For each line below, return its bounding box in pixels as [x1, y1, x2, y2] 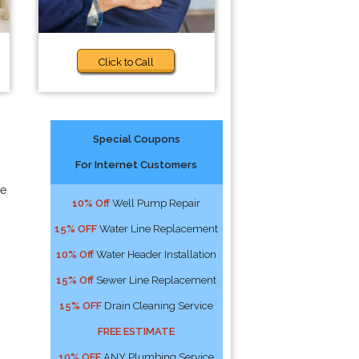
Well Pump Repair [110, 197, 201, 209]
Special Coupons [92, 133, 180, 145]
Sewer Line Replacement [94, 274, 217, 286]
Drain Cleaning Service [102, 300, 214, 312]
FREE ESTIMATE [98, 325, 175, 337]
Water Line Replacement [97, 223, 219, 235]
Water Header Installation [94, 248, 217, 260]
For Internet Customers [75, 159, 198, 171]
